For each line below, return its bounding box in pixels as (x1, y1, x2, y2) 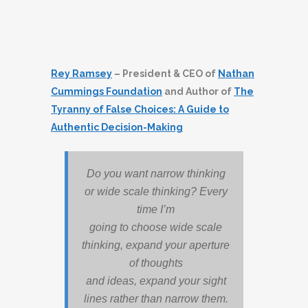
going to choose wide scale (89, 221, 222, 233)
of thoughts (129, 256, 183, 269)
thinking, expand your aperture (82, 239, 230, 251)
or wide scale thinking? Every (84, 185, 228, 197)
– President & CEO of (112, 67, 218, 79)
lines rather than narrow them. (83, 292, 228, 305)
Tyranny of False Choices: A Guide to (51, 103, 229, 115)
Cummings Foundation (51, 85, 162, 97)
